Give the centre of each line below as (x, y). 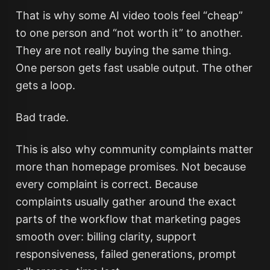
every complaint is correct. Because (106, 184)
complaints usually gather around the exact (126, 202)
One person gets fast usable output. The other (134, 68)
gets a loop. (45, 85)
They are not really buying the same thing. (123, 50)
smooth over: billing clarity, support (106, 237)
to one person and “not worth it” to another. (129, 33)
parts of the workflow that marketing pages (128, 219)
